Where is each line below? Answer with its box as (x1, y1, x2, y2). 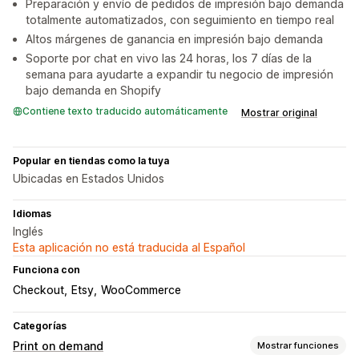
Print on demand (13, 339, 103, 353)
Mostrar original (241, 107, 317, 119)
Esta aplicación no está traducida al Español (13, 240, 245, 255)
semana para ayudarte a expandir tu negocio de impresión (26, 67, 333, 82)
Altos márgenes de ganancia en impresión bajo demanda (26, 32, 323, 46)
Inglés (13, 224, 43, 239)
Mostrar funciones (257, 339, 339, 351)
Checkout (13, 283, 64, 297)
